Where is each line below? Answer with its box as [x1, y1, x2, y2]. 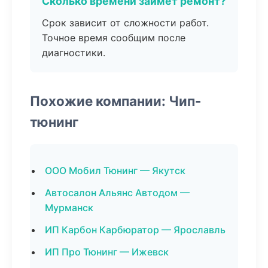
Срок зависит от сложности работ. [42, 17, 209, 29]
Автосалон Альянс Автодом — [45, 187, 190, 199]
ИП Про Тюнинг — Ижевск [45, 246, 169, 258]
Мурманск [45, 202, 93, 214]
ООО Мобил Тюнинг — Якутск [45, 165, 185, 176]
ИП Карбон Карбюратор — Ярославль [45, 224, 226, 236]
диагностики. [42, 47, 105, 59]
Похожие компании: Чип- [30, 93, 202, 109]
